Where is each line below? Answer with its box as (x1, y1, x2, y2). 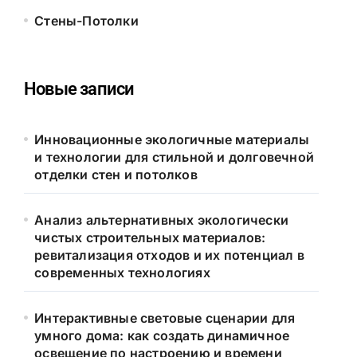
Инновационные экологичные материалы (34, 131, 310, 147)
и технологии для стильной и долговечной (34, 149, 315, 165)
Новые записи (24, 79, 135, 99)
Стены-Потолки (34, 13, 139, 29)
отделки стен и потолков (34, 167, 198, 182)
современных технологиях (34, 265, 210, 280)
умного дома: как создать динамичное (34, 328, 290, 343)
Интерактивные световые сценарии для (34, 310, 296, 326)
